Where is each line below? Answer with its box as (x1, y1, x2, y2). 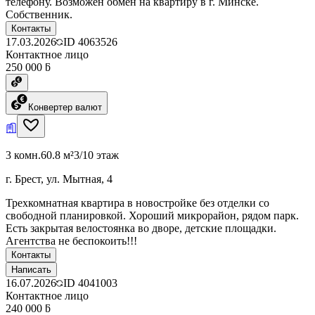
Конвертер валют (28, 101, 102, 112)
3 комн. (6, 148, 41, 161)
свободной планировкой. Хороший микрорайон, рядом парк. (6, 209, 299, 221)
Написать (11, 264, 51, 275)
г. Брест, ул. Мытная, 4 (6, 172, 112, 185)
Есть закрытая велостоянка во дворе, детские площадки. (6, 221, 276, 234)
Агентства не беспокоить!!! (6, 234, 137, 247)
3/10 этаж (74, 148, 119, 161)
